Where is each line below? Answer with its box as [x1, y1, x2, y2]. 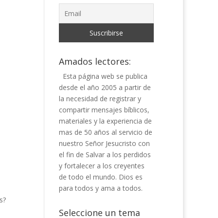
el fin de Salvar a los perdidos [58, 150, 151, 159]
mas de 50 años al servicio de [58, 127, 152, 137]
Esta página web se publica [62, 72, 147, 81]
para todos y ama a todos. [58, 183, 143, 193]
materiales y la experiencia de [58, 116, 152, 126]
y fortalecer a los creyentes [58, 161, 145, 170]
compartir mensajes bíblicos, [58, 105, 149, 114]
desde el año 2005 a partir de [58, 83, 151, 92]
